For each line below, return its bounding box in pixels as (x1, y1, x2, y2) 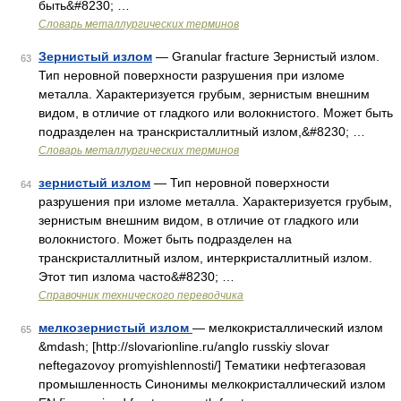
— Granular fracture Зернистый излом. (152, 49, 380, 64)
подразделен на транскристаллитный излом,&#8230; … (38, 124, 365, 139)
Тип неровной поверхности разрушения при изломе (38, 68, 345, 82)
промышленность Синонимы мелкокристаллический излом (38, 377, 386, 391)
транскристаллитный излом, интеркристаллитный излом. (38, 251, 372, 265)
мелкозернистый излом (38, 320, 192, 335)
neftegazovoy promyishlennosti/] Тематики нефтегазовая (38, 358, 366, 372)
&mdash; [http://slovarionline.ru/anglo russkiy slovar (38, 339, 329, 354)
